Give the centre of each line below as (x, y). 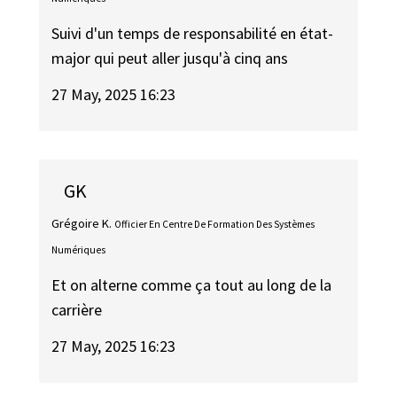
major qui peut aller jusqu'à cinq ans (170, 58)
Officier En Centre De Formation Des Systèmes (215, 224)
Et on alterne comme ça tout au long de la (192, 285)
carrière (77, 310)
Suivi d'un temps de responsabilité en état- (193, 34)
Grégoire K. (82, 223)
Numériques (79, 249)
